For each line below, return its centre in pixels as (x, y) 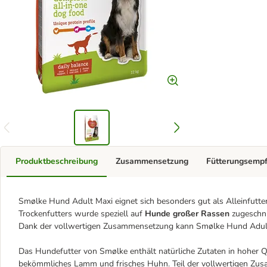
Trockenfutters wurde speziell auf (80, 214)
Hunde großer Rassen (186, 214)
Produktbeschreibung (57, 161)
